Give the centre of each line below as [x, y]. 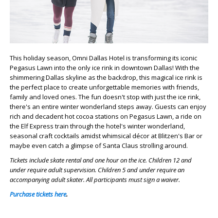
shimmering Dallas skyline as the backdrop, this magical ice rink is [106, 78]
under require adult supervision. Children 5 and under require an [97, 170]
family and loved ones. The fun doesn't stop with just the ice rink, [105, 97]
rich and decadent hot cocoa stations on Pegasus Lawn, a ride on [106, 117]
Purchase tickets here [38, 194]
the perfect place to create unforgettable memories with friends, [104, 87]
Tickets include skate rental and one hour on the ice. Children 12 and [101, 160]
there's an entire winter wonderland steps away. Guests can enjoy [108, 107]
